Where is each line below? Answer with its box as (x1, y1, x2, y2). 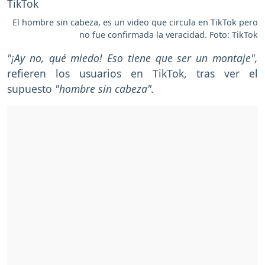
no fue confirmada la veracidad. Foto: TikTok (79, 28, 258, 40)
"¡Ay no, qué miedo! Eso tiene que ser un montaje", (7, 50, 258, 65)
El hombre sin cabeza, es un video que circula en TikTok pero (12, 16, 258, 28)
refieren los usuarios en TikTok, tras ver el (7, 66, 258, 80)
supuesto (7, 81, 55, 96)
